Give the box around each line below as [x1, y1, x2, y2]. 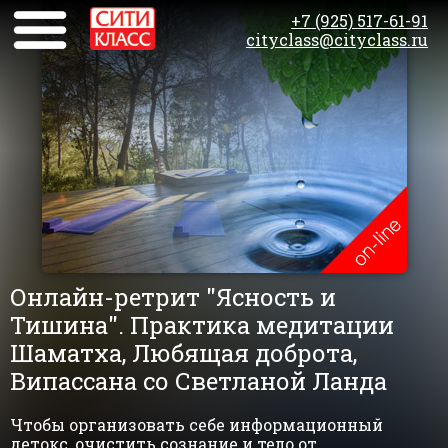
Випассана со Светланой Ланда [10, 365, 387, 397]
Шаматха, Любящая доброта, [10, 337, 357, 369]
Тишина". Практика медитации [10, 309, 394, 341]
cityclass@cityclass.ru [246, 29, 428, 50]
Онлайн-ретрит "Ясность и [10, 281, 336, 313]
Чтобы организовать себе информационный [10, 414, 383, 435]
